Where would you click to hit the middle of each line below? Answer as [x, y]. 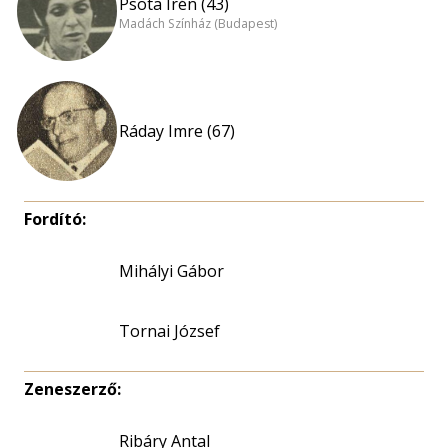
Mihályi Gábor [171, 271]
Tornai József [169, 331]
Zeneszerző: [72, 389]
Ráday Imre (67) [177, 131]
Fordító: [55, 219]
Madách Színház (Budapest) [198, 24]
